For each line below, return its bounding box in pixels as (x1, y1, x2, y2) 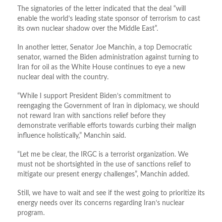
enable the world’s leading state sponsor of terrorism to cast (17, 15, 200, 23)
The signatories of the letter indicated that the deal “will (17, 5, 186, 13)
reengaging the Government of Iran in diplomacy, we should (17, 103, 199, 110)
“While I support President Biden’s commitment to (17, 93, 171, 100)
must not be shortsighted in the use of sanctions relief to (17, 161, 191, 168)
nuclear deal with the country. (17, 74, 109, 81)
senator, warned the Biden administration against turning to (17, 54, 199, 61)
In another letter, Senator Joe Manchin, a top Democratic (17, 44, 192, 52)
